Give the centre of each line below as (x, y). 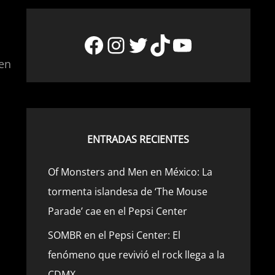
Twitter (163, 44)
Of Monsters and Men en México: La (130, 172)
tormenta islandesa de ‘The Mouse (127, 192)
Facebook (132, 44)
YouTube (216, 44)
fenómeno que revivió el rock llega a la (136, 255)
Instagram (157, 44)
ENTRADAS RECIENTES (138, 139)
